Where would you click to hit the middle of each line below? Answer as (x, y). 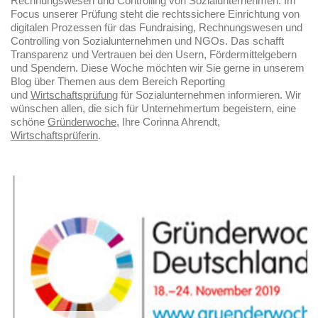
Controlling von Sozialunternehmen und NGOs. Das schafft (147, 42)
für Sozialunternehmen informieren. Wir (209, 95)
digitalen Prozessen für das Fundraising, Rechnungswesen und (157, 28)
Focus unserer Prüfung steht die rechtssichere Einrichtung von (155, 15)
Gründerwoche (82, 122)
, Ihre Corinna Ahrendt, (168, 122)
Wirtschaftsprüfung (74, 95)
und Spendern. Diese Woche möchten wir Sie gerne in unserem (158, 68)
